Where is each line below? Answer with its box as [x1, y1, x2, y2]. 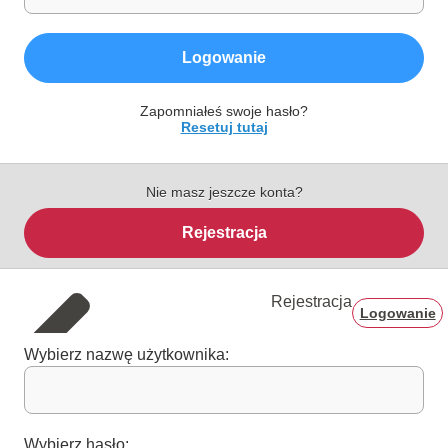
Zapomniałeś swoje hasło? [140, 103, 308, 119]
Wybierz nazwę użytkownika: [24, 346, 229, 363]
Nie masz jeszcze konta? [145, 184, 303, 200]
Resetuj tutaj [180, 119, 268, 135]
